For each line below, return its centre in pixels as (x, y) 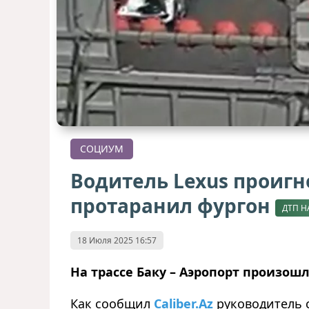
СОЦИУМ (102, 149)
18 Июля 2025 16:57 (117, 240)
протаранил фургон (173, 206)
